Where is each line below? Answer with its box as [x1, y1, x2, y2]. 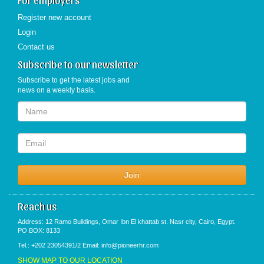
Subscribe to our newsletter [18, 58, 138, 70]
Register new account [18, 13, 91, 22]
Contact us [18, 42, 55, 51]
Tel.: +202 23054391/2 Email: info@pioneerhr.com [18, 242, 159, 249]
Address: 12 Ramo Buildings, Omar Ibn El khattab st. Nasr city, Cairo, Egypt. [18, 218, 236, 225]
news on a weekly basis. [18, 86, 95, 94]
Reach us [18, 200, 57, 212]
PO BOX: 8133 [18, 227, 60, 234]
